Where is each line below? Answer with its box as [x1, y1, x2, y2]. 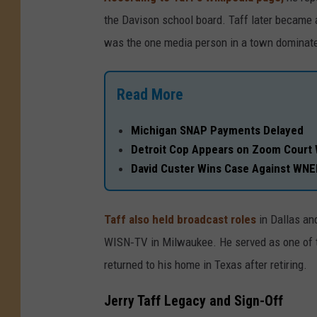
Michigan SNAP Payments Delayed [131, 122, 304, 137]
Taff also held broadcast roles [104, 212, 256, 226]
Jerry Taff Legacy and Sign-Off [104, 292, 283, 309]
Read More [117, 85, 183, 103]
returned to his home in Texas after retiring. [104, 257, 307, 272]
